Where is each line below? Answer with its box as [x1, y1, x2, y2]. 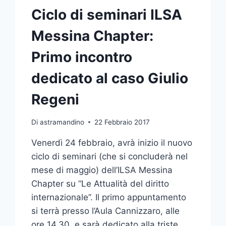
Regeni [31, 90, 80, 108]
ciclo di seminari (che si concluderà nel [31, 151, 188, 161]
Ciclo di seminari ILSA [31, 6, 183, 23]
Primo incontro [31, 48, 133, 66]
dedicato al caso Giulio [31, 69, 189, 87]
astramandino [39, 118, 84, 126]
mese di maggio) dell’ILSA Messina [31, 164, 173, 175]
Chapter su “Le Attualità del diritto [31, 178, 169, 189]
